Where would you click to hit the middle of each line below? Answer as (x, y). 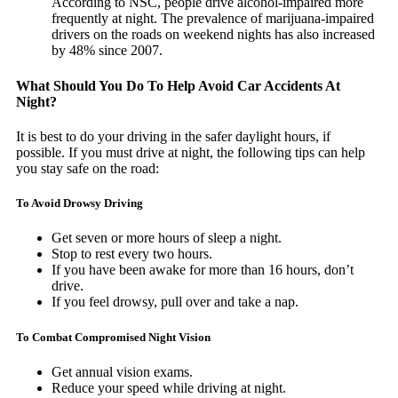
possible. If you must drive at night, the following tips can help (191, 152)
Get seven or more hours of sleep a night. (167, 238)
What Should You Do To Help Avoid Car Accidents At (178, 85)
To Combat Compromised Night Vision (113, 337)
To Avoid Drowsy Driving (80, 203)
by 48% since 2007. (107, 51)
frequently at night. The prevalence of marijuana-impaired (213, 19)
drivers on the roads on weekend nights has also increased (213, 35)
